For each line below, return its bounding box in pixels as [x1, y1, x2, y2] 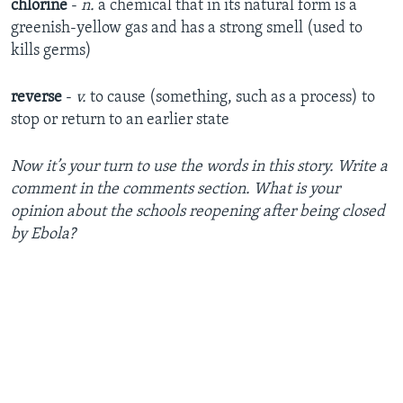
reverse [11, 89, 62, 107]
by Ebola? [11, 226, 76, 244]
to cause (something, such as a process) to [86, 89, 375, 107]
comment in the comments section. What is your [11, 181, 340, 199]
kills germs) [11, 42, 92, 60]
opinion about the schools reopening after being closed [11, 203, 385, 221]
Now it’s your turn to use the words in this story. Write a [11, 158, 388, 176]
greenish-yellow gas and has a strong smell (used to [11, 20, 363, 38]
